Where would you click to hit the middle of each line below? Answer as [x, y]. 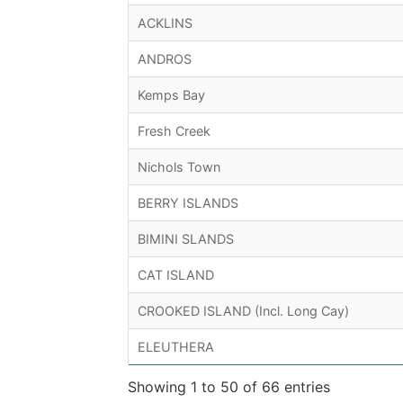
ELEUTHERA [176, 347]
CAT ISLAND [176, 275]
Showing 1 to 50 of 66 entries [229, 387]
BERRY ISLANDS [188, 203]
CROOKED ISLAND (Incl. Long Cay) [243, 311]
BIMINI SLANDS [186, 239]
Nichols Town [179, 167]
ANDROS [165, 59]
